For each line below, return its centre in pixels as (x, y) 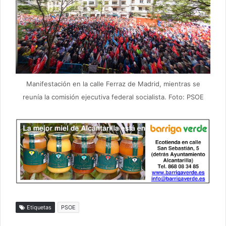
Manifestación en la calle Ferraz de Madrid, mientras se (113, 83)
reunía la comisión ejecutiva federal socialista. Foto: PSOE (113, 97)
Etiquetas (38, 208)
